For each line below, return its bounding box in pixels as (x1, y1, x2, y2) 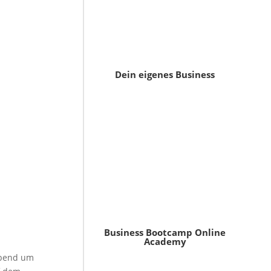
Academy (143, 235, 186, 248)
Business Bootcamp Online (104, 226, 226, 239)
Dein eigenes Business (115, 68, 215, 81)
